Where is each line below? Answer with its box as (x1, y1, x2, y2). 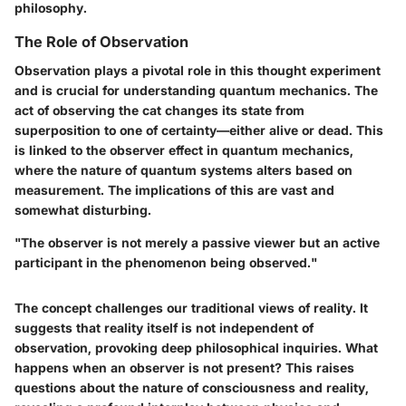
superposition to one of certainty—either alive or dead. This (14, 122, 383, 139)
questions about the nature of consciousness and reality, (14, 380, 369, 396)
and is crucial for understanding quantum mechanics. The (14, 82, 378, 99)
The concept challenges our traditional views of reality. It (14, 300, 368, 316)
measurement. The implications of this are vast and (14, 182, 334, 198)
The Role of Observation (14, 33, 188, 52)
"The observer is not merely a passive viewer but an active (14, 235, 380, 251)
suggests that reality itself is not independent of (14, 320, 314, 336)
